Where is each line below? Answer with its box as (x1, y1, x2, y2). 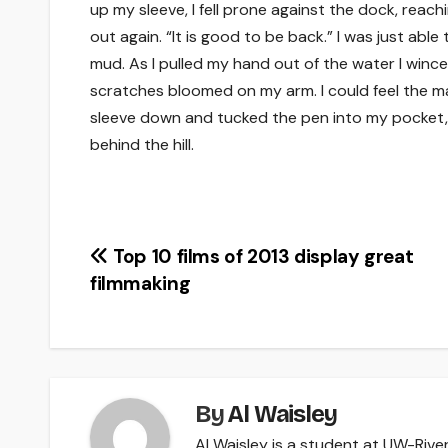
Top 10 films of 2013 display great (108, 243, 414, 269)
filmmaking (90, 270, 191, 296)
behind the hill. (90, 133, 194, 155)
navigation (89, 284, 239, 324)
